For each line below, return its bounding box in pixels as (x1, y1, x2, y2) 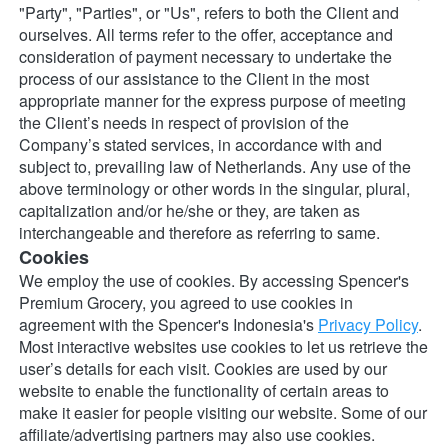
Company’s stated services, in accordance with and (19, 133, 382, 157)
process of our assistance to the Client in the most (19, 67, 369, 91)
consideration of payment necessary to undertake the (19, 45, 392, 69)
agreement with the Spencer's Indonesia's (19, 313, 318, 337)
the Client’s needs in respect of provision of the (19, 111, 349, 135)
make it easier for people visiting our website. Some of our (19, 401, 427, 425)
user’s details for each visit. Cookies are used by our (19, 357, 387, 381)
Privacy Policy (318, 313, 418, 337)
